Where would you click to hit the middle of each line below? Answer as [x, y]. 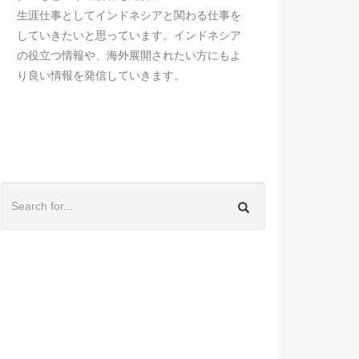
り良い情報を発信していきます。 [101, 75]
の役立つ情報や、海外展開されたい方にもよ [129, 55]
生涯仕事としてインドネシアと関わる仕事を [129, 15]
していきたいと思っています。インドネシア [129, 35]
